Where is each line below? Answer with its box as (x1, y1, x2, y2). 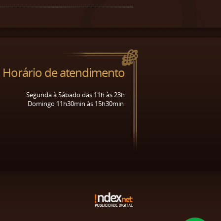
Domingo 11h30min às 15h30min (27, 99, 124, 108)
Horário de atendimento (2, 64, 125, 80)
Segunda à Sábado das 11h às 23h (26, 90, 125, 99)
